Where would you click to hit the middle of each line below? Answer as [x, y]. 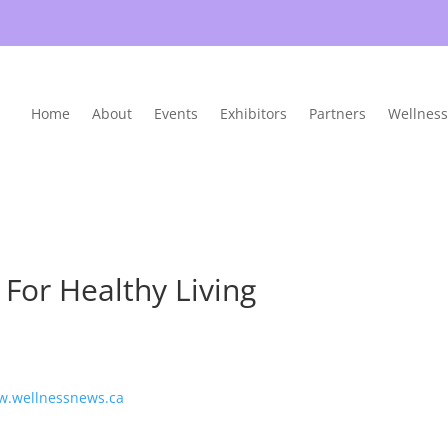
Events [175, 113]
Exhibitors [253, 113]
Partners [337, 113]
